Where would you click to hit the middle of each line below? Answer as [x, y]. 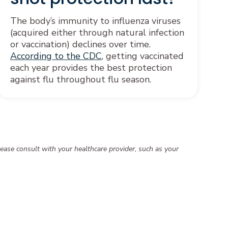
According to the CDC [56, 56]
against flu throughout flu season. [81, 79]
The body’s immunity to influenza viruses [95, 21]
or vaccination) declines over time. [80, 44]
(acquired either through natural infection [97, 32]
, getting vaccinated [143, 56]
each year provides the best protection [91, 67]
